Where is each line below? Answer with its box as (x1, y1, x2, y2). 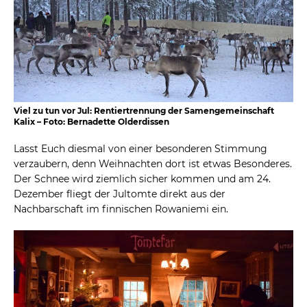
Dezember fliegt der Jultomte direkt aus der (14, 187, 225, 200)
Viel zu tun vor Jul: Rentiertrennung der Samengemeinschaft (14, 105, 274, 116)
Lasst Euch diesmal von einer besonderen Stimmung (14, 142, 267, 155)
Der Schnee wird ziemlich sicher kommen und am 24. (14, 172, 271, 185)
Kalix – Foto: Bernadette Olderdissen (14, 116, 169, 127)
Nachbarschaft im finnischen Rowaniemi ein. (14, 202, 228, 215)
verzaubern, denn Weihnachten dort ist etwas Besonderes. (14, 157, 292, 170)
